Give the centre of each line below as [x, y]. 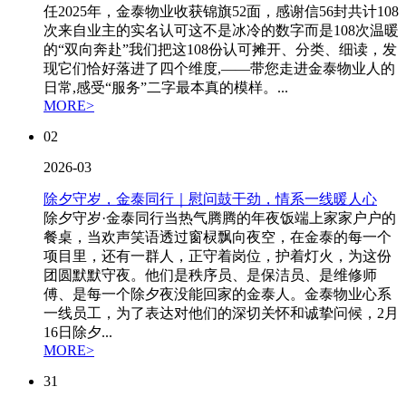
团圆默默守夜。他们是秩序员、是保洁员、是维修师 [210, 275]
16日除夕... [78, 332]
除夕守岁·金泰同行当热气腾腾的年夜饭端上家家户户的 [220, 218]
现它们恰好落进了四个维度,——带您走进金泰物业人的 [219, 68]
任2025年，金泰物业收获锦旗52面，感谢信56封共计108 [221, 11]
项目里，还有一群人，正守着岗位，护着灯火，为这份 [217, 256]
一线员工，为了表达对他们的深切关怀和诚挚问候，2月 [221, 313]
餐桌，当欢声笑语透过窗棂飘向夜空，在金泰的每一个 [217, 237]
